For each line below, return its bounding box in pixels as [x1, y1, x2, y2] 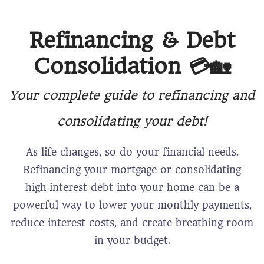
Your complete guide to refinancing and [9, 88, 255, 103]
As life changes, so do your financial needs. [25, 146, 239, 158]
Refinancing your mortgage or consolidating [23, 164, 241, 176]
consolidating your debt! [57, 114, 207, 128]
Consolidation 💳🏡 [34, 54, 230, 79]
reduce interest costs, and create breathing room [11, 217, 253, 229]
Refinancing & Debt [29, 28, 235, 53]
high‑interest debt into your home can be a [25, 181, 239, 193]
